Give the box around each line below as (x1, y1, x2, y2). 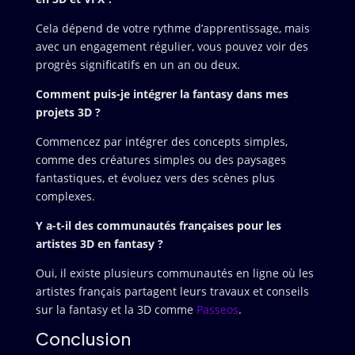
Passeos (196, 302, 239, 317)
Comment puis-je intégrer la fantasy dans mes (35, 86, 288, 101)
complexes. (35, 189, 95, 204)
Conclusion (35, 327, 131, 349)
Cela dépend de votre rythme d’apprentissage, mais (35, 21, 310, 36)
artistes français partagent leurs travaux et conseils (35, 284, 309, 299)
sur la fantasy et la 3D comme (35, 302, 197, 317)
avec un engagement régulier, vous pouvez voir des (35, 39, 308, 54)
